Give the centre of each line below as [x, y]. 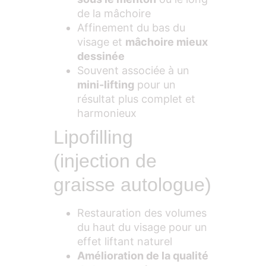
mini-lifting [106, 85]
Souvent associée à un [133, 71]
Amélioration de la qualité [143, 256]
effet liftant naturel [125, 242]
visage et [101, 42]
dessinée [101, 56]
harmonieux [107, 113]
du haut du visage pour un [142, 227]
